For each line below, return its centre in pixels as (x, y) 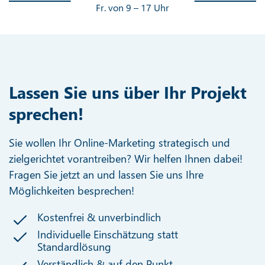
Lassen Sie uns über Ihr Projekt (128, 92)
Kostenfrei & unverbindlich (99, 217)
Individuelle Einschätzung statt (108, 234)
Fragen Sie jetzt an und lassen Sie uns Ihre (106, 174)
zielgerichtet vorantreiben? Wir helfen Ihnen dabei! (126, 158)
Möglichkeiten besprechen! (72, 190)
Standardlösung (75, 246)
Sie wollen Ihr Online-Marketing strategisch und (119, 142)
